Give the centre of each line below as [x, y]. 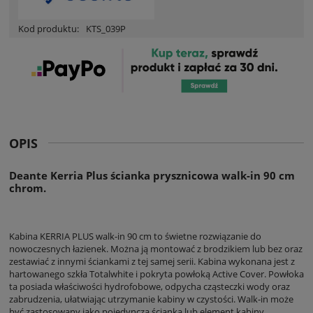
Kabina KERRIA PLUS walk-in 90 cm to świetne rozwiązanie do [135, 236]
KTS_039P [105, 28]
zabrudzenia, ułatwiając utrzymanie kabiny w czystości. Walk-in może [151, 299]
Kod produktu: [49, 28]
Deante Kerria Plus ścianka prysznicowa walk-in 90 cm [152, 175]
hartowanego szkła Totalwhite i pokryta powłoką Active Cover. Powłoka [156, 274]
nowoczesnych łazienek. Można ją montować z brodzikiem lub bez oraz [156, 248]
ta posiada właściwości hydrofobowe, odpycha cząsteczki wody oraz [150, 286]
